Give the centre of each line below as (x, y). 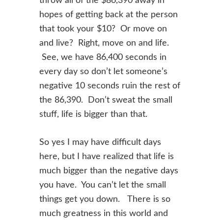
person (164, 15)
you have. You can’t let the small (103, 185)
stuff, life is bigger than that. (93, 114)
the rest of (160, 86)
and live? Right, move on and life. (104, 43)
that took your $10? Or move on (103, 29)
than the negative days (134, 171)
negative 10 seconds (81, 86)
